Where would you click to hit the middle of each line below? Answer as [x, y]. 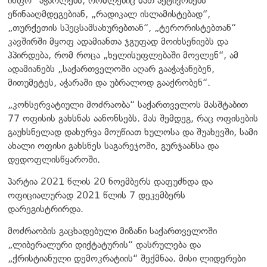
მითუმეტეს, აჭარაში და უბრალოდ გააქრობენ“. [109, 82]
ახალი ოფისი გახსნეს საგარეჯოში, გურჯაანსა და [113, 145]
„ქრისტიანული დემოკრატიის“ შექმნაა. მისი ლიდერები [127, 258]
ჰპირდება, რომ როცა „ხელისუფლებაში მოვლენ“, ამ [123, 55]
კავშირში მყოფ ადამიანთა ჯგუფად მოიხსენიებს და [118, 41]
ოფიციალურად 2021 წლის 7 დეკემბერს [97, 195]
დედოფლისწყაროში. [54, 159]
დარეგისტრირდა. [46, 209]
